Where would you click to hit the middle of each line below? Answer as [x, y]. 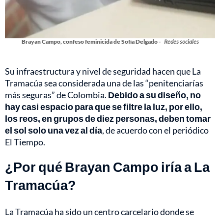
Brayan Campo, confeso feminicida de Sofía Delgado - [91, 42]
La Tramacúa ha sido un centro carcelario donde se [99, 212]
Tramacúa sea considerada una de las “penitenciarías [104, 83]
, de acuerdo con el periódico [155, 130]
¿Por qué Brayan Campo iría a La [107, 167]
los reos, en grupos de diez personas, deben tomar [108, 119]
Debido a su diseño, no [154, 95]
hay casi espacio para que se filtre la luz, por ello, [104, 107]
